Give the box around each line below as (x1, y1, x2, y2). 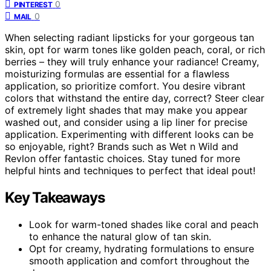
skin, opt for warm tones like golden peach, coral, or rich (5, 44, 265, 56)
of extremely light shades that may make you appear (5, 104, 247, 117)
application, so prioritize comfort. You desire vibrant (5, 80, 246, 93)
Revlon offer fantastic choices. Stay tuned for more (5, 152, 240, 165)
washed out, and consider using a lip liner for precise (5, 116, 247, 129)
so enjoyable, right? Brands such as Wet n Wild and (5, 140, 238, 153)
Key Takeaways (5, 189, 105, 207)
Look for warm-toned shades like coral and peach (29, 218, 258, 231)
